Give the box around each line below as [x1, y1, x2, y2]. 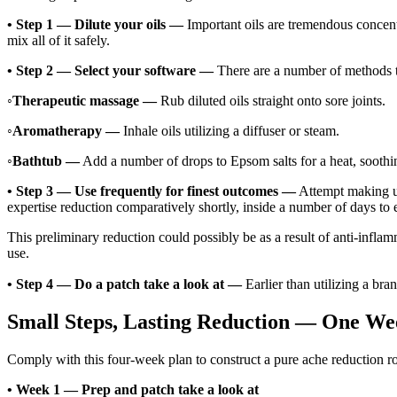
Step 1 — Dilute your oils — [16, 16, 183, 32]
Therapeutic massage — [12, 92, 157, 108]
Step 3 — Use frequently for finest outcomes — [16, 183, 296, 198]
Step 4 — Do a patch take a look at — [16, 276, 242, 292]
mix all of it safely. [7, 32, 110, 48]
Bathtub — [12, 152, 80, 168]
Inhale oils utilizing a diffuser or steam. [120, 122, 339, 138]
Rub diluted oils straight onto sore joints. [157, 92, 385, 108]
